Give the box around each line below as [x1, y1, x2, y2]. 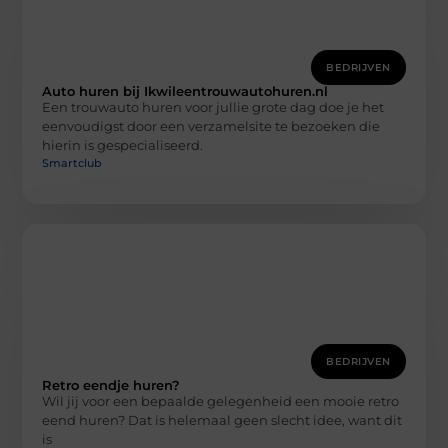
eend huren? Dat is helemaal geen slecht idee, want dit [42, 411, 403, 428]
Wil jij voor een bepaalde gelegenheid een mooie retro [42, 392, 400, 409]
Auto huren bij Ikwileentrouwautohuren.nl [42, 83, 329, 100]
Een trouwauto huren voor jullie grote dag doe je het [42, 99, 385, 116]
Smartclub [42, 155, 103, 170]
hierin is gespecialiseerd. [42, 137, 204, 154]
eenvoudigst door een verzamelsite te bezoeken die [42, 118, 381, 135]
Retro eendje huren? [42, 376, 181, 393]
